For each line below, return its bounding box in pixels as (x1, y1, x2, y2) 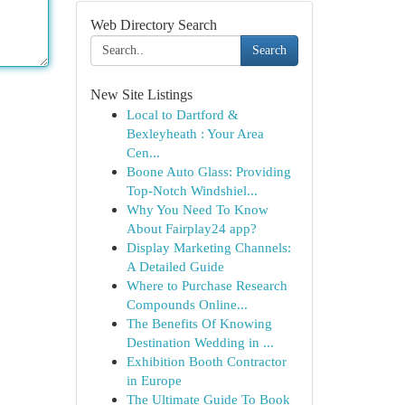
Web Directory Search (89, 17, 217, 33)
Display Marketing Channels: (126, 240, 291, 255)
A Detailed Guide (126, 259, 224, 274)
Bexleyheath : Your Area (126, 126, 264, 141)
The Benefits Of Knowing (126, 316, 272, 331)
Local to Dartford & (126, 107, 239, 122)
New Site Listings (89, 87, 193, 102)
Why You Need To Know (126, 202, 268, 217)
